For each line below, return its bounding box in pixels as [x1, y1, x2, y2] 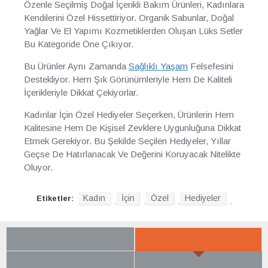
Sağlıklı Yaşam [129, 61, 188, 71]
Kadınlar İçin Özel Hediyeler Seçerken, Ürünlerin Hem [24, 109, 234, 120]
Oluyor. [24, 162, 53, 172]
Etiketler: [36, 194, 74, 203]
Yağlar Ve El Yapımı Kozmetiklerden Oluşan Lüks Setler [24, 26, 243, 36]
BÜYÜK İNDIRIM [168, 258, 229, 267]
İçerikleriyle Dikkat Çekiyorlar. [24, 87, 138, 98]
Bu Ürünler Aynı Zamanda [24, 61, 129, 71]
